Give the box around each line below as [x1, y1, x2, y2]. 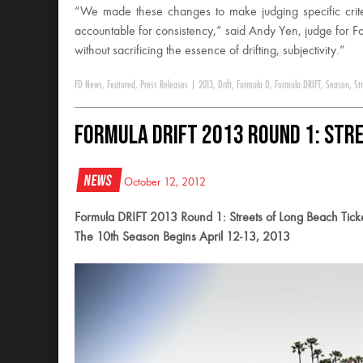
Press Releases [140, 79, 188, 91]
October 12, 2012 [124, 177, 206, 188]
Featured [107, 79, 135, 91]
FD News [75, 79, 102, 91]
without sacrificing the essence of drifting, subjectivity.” [75, 45, 345, 58]
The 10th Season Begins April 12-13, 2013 [75, 231, 290, 244]
